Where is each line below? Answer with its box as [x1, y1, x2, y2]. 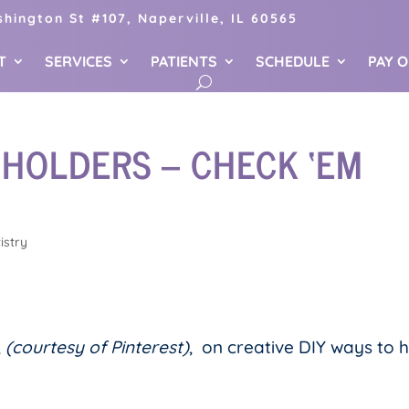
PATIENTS [151, 52, 218, 71]
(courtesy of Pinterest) [5, 336, 190, 359]
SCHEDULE [256, 52, 330, 71]
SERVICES [45, 52, 113, 71]
